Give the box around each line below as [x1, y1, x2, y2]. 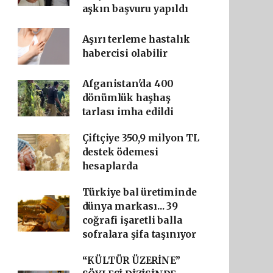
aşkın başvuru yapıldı [82, 3, 188, 15]
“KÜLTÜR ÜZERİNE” [82, 255, 180, 266]
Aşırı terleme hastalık [82, 34, 190, 45]
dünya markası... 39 [82, 200, 178, 212]
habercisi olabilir [82, 48, 168, 59]
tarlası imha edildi [82, 106, 174, 118]
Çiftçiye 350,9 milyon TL [82, 132, 199, 144]
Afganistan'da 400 [82, 78, 174, 90]
